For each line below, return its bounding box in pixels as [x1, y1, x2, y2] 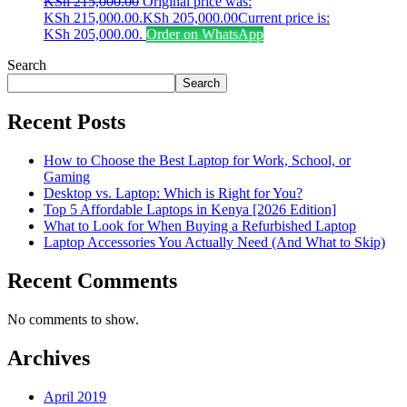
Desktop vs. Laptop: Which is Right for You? [44, 185, 303, 202]
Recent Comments [7, 269, 177, 293]
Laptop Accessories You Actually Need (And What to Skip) [44, 234, 385, 251]
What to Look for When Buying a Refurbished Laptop [44, 218, 356, 234]
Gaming [44, 169, 90, 185]
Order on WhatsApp [146, 25, 263, 42]
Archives [7, 346, 90, 371]
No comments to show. [7, 312, 139, 328]
